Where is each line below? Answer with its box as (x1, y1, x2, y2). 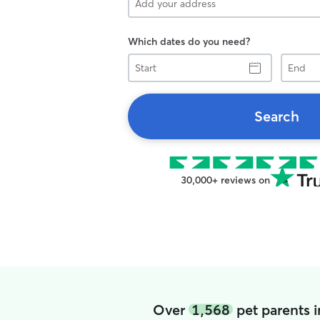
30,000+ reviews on (180, 174, 270, 186)
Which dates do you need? (128, 35, 250, 48)
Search (254, 107, 299, 125)
